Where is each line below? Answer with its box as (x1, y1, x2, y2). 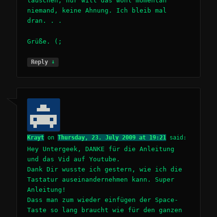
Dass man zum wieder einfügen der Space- (27, 196, 179, 204)
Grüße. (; (27, 37, 62, 45)
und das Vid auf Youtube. (27, 155, 121, 163)
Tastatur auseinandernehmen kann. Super (27, 176, 175, 184)
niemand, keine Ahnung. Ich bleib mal (27, 7, 167, 15)
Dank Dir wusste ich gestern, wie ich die (27, 166, 183, 173)
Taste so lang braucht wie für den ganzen (27, 206, 183, 214)
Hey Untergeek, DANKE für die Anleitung (27, 145, 175, 153)
